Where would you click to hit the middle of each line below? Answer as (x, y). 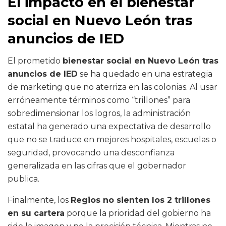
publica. (23, 179)
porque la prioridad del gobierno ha (138, 213)
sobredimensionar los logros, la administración (99, 114)
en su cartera (36, 213)
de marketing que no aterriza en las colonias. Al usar (112, 87)
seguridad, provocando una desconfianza (91, 153)
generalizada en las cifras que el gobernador (97, 166)
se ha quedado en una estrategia (145, 74)
